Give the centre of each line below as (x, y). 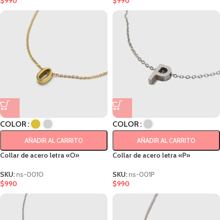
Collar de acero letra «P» (151, 155)
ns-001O (30, 174)
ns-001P (142, 174)
